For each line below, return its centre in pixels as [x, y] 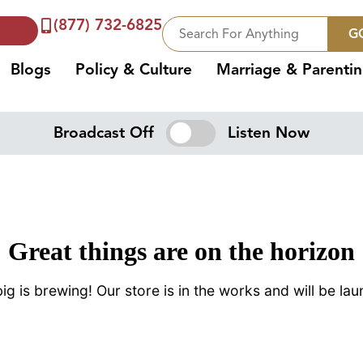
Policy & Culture [134, 70]
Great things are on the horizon [181, 252]
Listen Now [268, 133]
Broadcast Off [104, 133]
